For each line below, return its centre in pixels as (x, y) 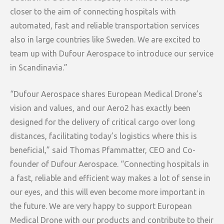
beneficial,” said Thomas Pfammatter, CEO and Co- (103, 150)
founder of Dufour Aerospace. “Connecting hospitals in (109, 164)
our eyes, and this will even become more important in (107, 192)
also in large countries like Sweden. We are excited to (105, 39)
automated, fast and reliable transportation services (105, 25)
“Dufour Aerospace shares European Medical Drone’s (106, 94)
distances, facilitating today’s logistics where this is (103, 136)
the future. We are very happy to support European (101, 206)
